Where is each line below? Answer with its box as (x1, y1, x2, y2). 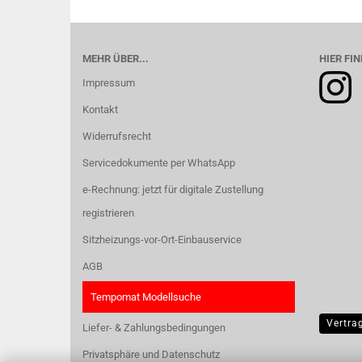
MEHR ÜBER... (82, 53, 149, 65)
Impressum (82, 77, 135, 89)
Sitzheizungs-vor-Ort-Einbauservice (82, 234, 242, 246)
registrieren (82, 207, 134, 219)
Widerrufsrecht (82, 130, 151, 142)
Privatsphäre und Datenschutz (82, 348, 220, 360)
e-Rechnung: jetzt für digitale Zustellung (82, 183, 263, 196)
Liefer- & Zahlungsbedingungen (82, 322, 225, 334)
